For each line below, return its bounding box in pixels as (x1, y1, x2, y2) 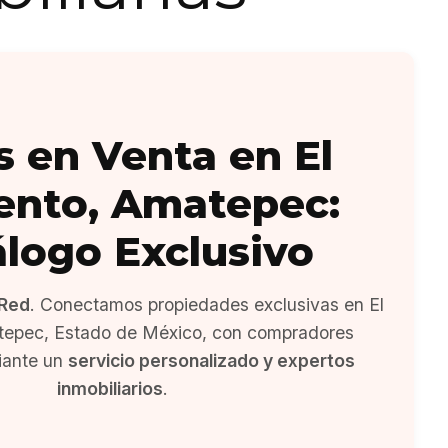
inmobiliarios (56, 378, 163, 399)
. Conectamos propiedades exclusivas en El (29, 294, 384, 315)
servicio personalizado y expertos (68, 350, 355, 371)
